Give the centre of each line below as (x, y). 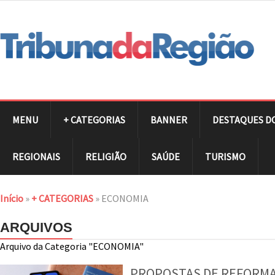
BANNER (169, 119)
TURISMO (225, 156)
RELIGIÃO (106, 156)
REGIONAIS (36, 156)
